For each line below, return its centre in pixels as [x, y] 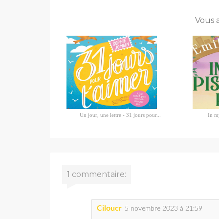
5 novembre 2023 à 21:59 [164, 209]
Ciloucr [109, 208]
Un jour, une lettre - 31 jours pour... [120, 115]
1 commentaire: [97, 175]
